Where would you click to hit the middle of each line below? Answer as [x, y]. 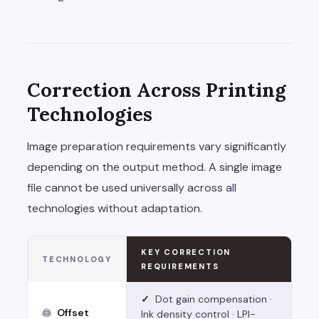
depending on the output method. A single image [155, 167]
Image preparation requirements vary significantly [157, 147]
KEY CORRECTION [186, 252]
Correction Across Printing [156, 90]
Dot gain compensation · [214, 299]
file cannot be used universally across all [132, 188]
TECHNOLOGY [77, 260]
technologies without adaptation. [115, 209]
